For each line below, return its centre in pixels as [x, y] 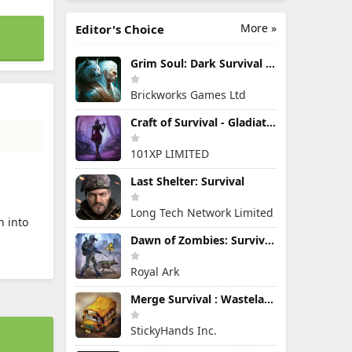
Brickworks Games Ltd [188, 95]
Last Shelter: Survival [187, 181]
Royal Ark [155, 271]
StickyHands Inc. [174, 330]
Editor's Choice [120, 29]
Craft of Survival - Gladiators [271, 122]
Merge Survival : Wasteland [269, 299]
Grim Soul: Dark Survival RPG [270, 63]
